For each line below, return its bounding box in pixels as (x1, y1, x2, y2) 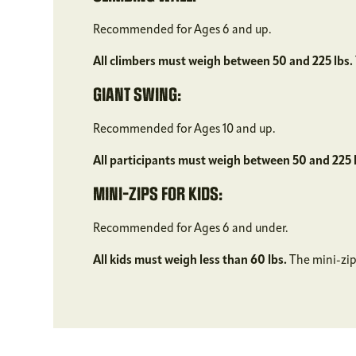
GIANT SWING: (93, 83, 182, 106)
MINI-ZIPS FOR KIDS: (93, 183, 223, 206)
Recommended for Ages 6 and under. (93, 222, 288, 235)
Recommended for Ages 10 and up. (93, 122, 276, 136)
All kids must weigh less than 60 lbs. (93, 253, 290, 267)
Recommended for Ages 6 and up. (93, 23, 272, 37)
